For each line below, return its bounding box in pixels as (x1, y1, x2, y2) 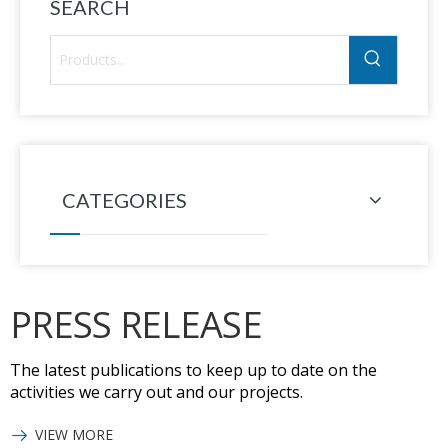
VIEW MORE (35, 425, 113, 445)
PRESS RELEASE (10, 299, 262, 349)
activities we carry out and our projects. (10, 380, 303, 403)
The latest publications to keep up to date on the (10, 358, 377, 381)
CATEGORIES (62, 187, 187, 212)
